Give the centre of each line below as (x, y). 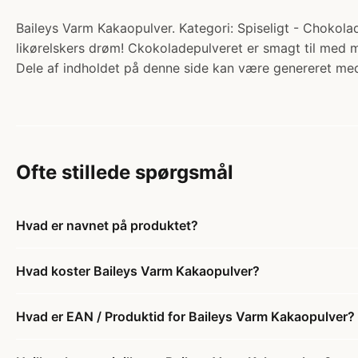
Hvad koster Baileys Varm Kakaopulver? (138, 271)
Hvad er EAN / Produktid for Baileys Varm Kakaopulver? (185, 317)
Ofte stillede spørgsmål (125, 173)
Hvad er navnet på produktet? (107, 226)
